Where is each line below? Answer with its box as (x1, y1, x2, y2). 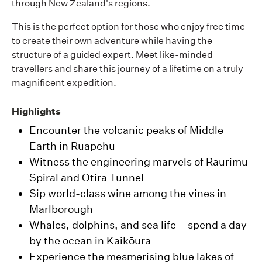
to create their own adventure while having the (12, 35, 212, 46)
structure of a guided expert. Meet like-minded (12, 49, 213, 60)
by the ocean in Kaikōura (29, 235, 151, 247)
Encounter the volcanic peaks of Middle (29, 124, 223, 137)
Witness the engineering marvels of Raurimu (29, 156, 248, 168)
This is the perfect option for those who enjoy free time (12, 21, 245, 32)
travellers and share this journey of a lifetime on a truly (12, 63, 243, 74)
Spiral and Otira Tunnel (29, 171, 144, 184)
